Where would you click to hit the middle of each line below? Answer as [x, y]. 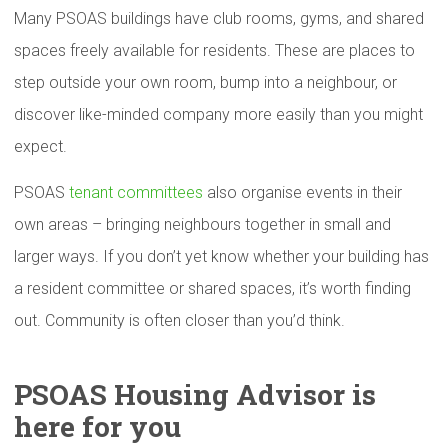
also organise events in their [302, 192]
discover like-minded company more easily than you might [218, 114]
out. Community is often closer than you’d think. [179, 320]
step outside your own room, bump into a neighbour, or [205, 82]
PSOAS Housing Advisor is [195, 394]
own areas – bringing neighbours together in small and [202, 224]
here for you [97, 426]
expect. [40, 146]
